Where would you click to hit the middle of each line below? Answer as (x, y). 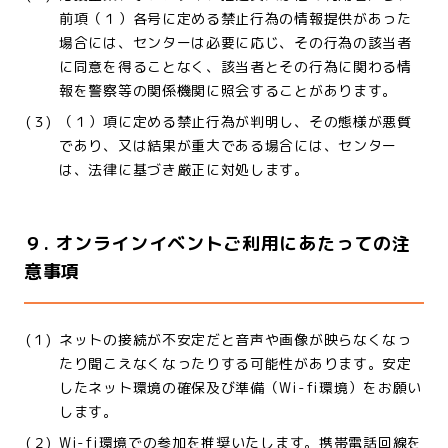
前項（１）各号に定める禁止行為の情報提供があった (235, 18)
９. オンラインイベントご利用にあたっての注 (217, 243)
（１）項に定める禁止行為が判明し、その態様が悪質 (235, 121)
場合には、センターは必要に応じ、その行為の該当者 (235, 42)
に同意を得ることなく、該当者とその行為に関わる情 (235, 66)
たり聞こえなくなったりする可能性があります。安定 (235, 363)
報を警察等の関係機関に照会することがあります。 (228, 90)
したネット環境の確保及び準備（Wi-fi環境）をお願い (240, 387)
